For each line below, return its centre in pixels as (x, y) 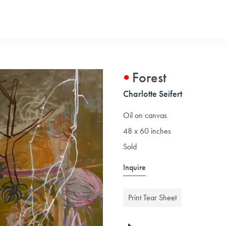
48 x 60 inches (147, 131)
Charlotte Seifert (153, 94)
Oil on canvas (145, 115)
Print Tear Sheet (152, 197)
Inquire (134, 167)
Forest (149, 77)
